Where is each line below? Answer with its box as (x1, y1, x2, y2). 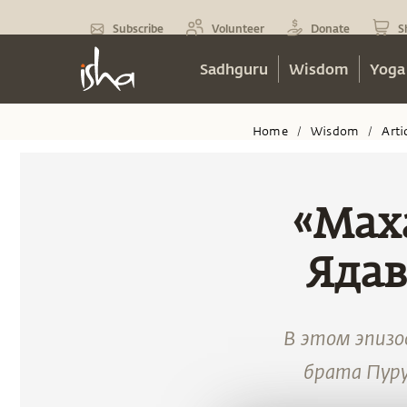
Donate (311, 21, 350, 35)
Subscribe (113, 21, 164, 35)
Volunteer (212, 21, 264, 35)
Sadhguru (200, 59, 268, 78)
